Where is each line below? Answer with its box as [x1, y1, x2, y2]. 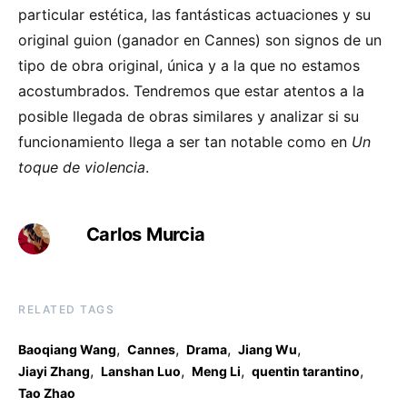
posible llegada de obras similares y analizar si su [18, 106, 359, 125]
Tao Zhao [18, 384, 75, 401]
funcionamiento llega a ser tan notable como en [18, 132, 352, 151]
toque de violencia [18, 157, 145, 176]
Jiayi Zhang [18, 362, 90, 379]
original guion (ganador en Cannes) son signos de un [18, 30, 382, 49]
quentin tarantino [252, 362, 360, 379]
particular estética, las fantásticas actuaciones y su [18, 5, 371, 24]
